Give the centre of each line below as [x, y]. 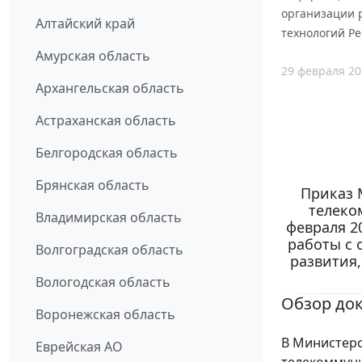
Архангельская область [110, 88]
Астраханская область [106, 120]
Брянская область [93, 185]
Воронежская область [105, 314]
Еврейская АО [79, 346]
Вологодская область [103, 282]
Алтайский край [85, 23]
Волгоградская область [109, 249]
